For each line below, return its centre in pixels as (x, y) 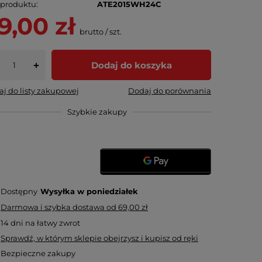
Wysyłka (59, 191)
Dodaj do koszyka (131, 65)
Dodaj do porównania (170, 91)
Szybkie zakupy (97, 112)
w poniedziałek (108, 191)
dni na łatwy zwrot (45, 223)
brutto (91, 32)
